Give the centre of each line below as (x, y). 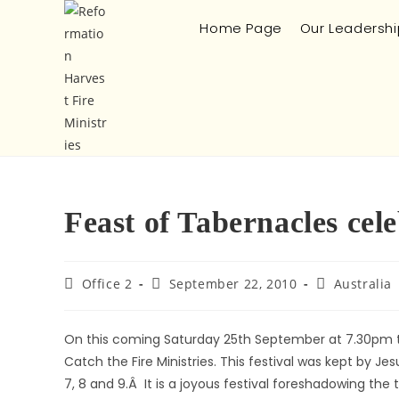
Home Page (241, 28)
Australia (363, 284)
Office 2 (107, 284)
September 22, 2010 (233, 284)
